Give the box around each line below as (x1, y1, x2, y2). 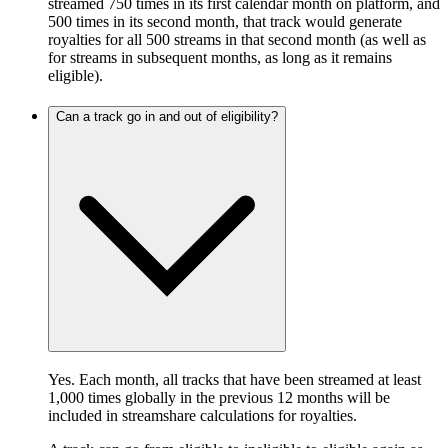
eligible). (48, 67, 103, 85)
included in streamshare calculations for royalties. (48, 406, 357, 424)
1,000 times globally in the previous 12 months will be (48, 388, 390, 406)
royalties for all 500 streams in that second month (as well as (48, 31, 426, 49)
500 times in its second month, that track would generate (48, 13, 402, 31)
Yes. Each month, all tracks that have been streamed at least (48, 370, 421, 388)
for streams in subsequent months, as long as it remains (48, 49, 392, 67)
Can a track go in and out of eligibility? (56, 108, 278, 124)
